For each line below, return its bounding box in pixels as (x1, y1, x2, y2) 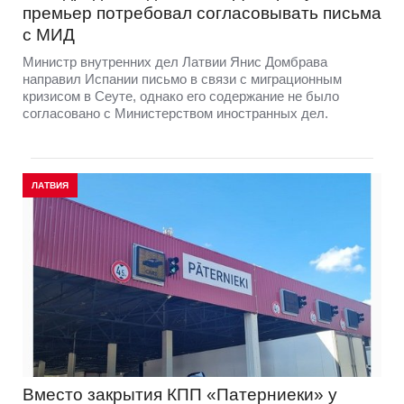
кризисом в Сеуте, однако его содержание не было (23, 88, 339, 105)
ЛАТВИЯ (32, 180, 69, 191)
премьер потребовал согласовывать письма (23, 4, 381, 23)
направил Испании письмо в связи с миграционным (23, 71, 342, 87)
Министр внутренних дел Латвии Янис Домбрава (23, 54, 327, 70)
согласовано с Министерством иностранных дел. (23, 106, 328, 122)
